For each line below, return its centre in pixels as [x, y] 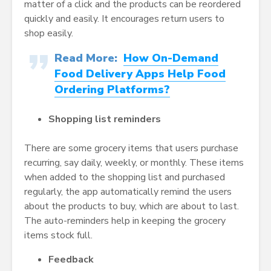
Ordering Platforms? [112, 90]
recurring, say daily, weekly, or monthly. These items [134, 163]
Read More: [89, 58]
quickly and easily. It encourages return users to [124, 19]
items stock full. [58, 236]
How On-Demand [171, 58]
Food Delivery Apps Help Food [140, 74]
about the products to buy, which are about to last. [132, 207]
